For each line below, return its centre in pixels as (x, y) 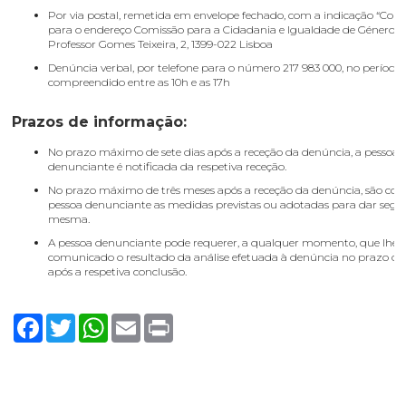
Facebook (68, 320)
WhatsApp (136, 320)
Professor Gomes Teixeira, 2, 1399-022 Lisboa (161, 44)
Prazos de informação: (100, 122)
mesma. (69, 219)
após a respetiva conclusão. (118, 271)
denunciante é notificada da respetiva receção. (168, 166)
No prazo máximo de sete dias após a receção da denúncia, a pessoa (224, 152)
